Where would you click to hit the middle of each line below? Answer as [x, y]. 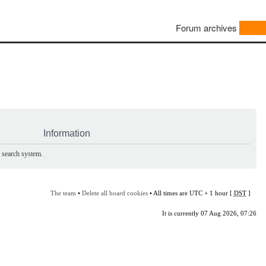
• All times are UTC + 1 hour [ [191, 193]
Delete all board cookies [115, 193]
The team [63, 193]
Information [67, 133]
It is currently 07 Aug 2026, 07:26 [209, 213]
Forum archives [206, 28]
